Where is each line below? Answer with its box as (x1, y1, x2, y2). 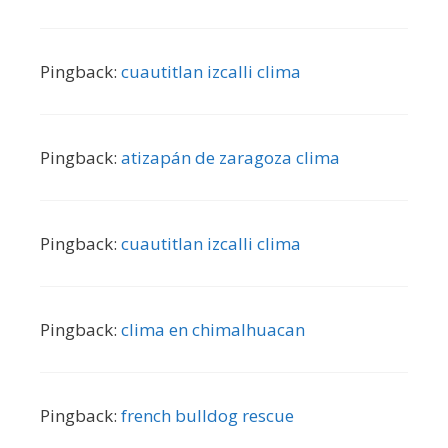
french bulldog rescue (121, 403, 294, 427)
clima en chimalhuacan (121, 317, 305, 341)
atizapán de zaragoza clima (121, 145, 340, 169)
